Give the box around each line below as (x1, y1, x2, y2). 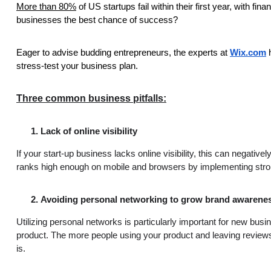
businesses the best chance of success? (16, 15, 178, 25)
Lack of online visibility (41, 126, 137, 136)
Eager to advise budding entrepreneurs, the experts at (16, 47, 230, 57)
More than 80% (16, 1, 76, 11)
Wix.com (230, 47, 266, 57)
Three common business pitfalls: (16, 93, 166, 103)
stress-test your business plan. (16, 60, 138, 71)
